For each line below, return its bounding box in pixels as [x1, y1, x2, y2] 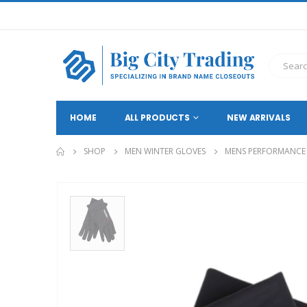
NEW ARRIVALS [226, 112, 291, 124]
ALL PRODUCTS [124, 112, 191, 124]
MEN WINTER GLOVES [125, 145, 206, 158]
